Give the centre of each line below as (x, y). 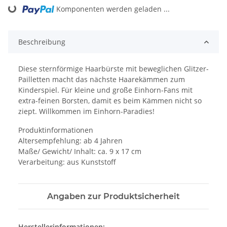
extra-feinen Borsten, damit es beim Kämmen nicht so (110, 101)
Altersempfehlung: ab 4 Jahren (70, 141)
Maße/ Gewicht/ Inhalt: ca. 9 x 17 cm (80, 152)
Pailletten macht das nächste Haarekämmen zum (102, 80)
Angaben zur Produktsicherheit (113, 197)
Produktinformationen (56, 130)
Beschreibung (42, 42)
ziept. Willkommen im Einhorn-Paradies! (86, 111)
